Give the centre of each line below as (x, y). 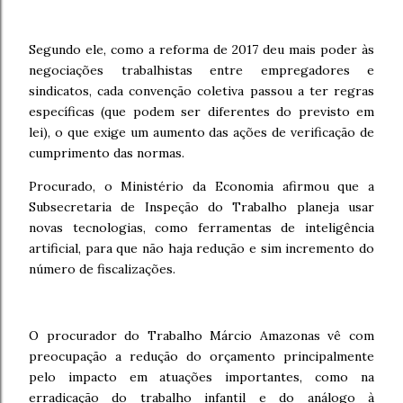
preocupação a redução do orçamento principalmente (201, 356)
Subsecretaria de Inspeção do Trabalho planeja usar (201, 207)
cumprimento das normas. (107, 153)
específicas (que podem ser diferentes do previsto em (201, 112)
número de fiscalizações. (102, 269)
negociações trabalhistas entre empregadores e (201, 70)
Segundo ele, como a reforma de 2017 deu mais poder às (201, 49)
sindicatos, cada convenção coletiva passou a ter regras (201, 91)
